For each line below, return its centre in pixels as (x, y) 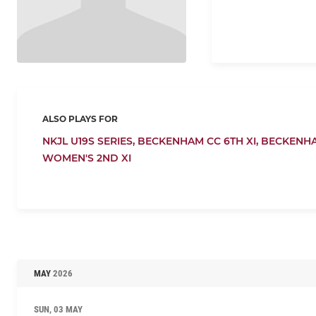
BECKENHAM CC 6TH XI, (199, 141)
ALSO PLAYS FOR (80, 119)
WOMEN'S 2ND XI (87, 158)
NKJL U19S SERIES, (90, 141)
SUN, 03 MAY (58, 309)
